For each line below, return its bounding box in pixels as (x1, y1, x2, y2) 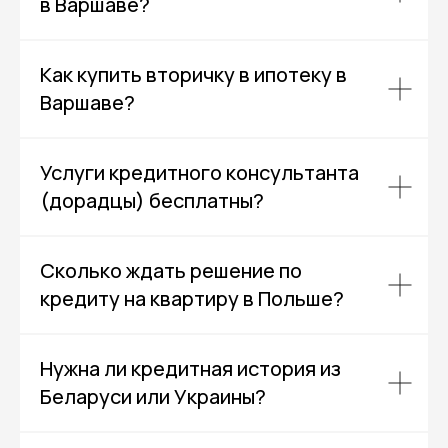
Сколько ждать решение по (40, 257, 302, 285)
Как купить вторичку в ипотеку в (40, 61, 347, 89)
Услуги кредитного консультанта (40, 159, 359, 187)
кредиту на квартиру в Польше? (40, 285, 344, 313)
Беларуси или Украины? (40, 383, 266, 411)
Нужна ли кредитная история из (40, 355, 341, 383)
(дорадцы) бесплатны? (40, 187, 264, 215)
